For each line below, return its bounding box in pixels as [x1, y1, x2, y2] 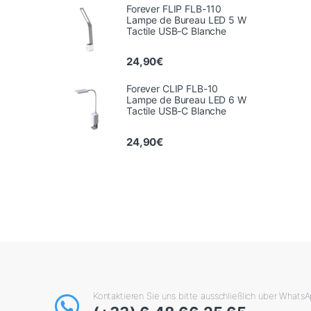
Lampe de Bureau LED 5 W [126, 14, 246, 26]
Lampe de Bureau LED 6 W [126, 94, 246, 106]
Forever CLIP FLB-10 [126, 83, 219, 95]
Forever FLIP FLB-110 [126, 3, 222, 15]
